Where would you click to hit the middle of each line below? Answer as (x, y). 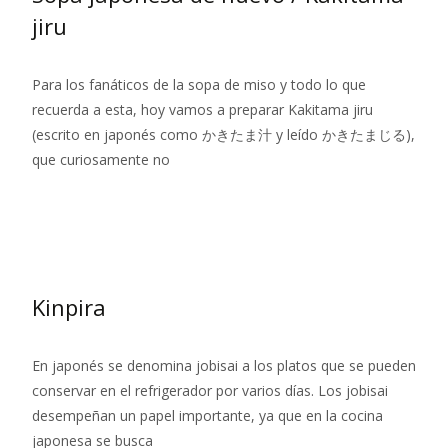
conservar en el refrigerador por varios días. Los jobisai (210, 391)
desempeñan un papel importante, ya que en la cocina (207, 416)
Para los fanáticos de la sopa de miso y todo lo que (199, 85)
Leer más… (71, 197)
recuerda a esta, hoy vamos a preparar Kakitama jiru (202, 110)
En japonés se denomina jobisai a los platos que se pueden (224, 366)
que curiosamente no (101, 160)
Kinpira (69, 307)
